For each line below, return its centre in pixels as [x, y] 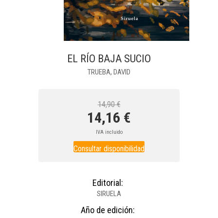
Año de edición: [108, 210]
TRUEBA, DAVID [109, 72]
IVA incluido [109, 132]
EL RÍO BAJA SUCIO [109, 59]
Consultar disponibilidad [109, 149]
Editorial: [108, 183]
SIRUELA [109, 194]
